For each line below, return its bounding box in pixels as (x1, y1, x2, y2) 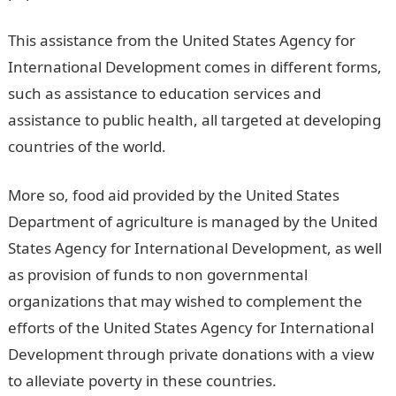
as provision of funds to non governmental (7, 263, 308, 285)
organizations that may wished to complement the (7, 290, 362, 311)
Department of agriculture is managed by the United (7, 210, 377, 232)
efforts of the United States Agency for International (7, 316, 374, 338)
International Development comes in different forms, (7, 56, 382, 77)
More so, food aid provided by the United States (7, 184, 339, 205)
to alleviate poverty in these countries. (7, 369, 277, 391)
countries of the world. (7, 135, 166, 156)
